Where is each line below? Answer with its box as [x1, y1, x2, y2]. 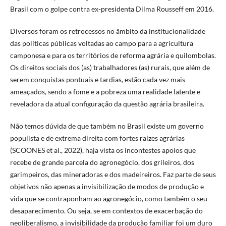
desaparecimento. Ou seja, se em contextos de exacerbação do [10, 206, 203, 215]
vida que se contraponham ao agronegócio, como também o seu [10, 194, 207, 203]
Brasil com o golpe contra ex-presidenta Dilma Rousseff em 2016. [10, 5, 214, 14]
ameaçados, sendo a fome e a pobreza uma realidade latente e [10, 87, 200, 96]
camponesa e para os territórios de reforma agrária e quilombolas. [10, 51, 216, 60]
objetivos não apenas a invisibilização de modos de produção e [10, 182, 204, 191]
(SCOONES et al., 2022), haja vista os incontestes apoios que [10, 146, 196, 155]
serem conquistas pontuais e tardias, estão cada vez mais [10, 75, 185, 84]
